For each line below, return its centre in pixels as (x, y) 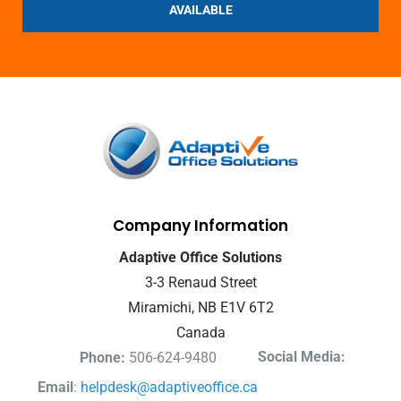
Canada (200, 332)
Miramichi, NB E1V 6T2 (200, 307)
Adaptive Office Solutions (200, 257)
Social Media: (302, 356)
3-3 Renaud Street (200, 282)
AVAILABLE (200, 9)
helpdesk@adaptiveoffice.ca (169, 387)
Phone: (102, 357)
